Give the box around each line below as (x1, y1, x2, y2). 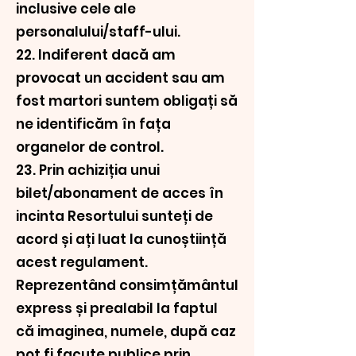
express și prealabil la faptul (16, 299, 218, 318)
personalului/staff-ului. (16, 22, 180, 41)
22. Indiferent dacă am (16, 45, 176, 64)
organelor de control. (16, 137, 164, 157)
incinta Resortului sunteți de (16, 207, 213, 226)
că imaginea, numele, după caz (16, 322, 236, 341)
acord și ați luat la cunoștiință (16, 230, 226, 249)
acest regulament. (16, 253, 148, 272)
